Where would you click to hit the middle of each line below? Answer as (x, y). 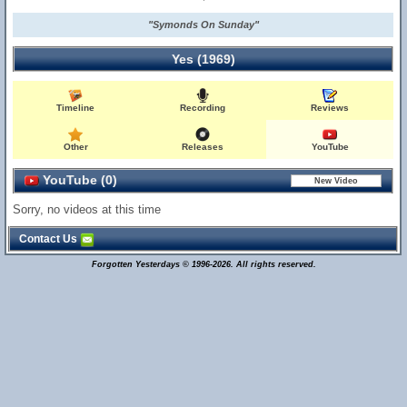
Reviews (330, 108)
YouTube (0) (78, 180)
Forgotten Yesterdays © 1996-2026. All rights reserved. (203, 264)
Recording (202, 108)
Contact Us (50, 239)
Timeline (76, 108)
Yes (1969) (203, 59)
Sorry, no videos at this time (87, 209)
